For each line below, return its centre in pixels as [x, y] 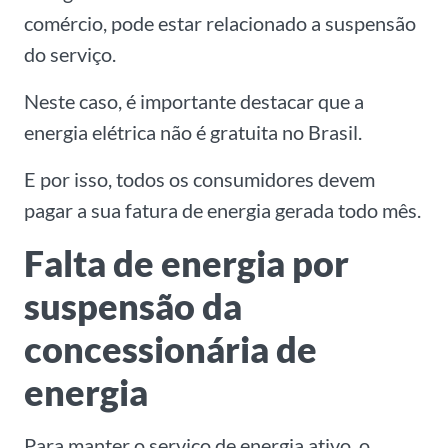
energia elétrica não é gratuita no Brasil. [193, 132]
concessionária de [170, 349]
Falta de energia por [186, 263]
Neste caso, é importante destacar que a [194, 101]
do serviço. [70, 54]
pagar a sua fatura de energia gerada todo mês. [222, 210]
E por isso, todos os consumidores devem [199, 179]
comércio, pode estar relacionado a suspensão [220, 23]
